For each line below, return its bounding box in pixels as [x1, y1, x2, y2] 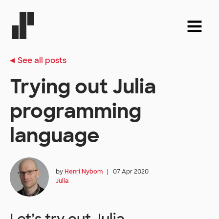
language [10, 123, 99, 148]
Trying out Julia [10, 74, 156, 99]
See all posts [18, 55, 66, 66]
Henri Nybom [65, 168, 103, 175]
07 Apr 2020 [113, 168, 149, 175]
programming [10, 98, 141, 124]
